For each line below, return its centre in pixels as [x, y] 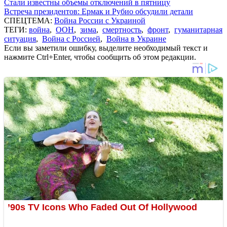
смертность [122, 29]
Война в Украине [136, 39]
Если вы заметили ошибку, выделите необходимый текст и [106, 48]
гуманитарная [198, 29]
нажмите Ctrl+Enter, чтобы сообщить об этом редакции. [100, 57]
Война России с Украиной [100, 20]
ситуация [20, 39]
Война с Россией [71, 39]
